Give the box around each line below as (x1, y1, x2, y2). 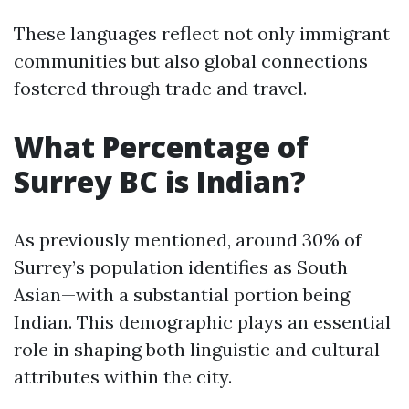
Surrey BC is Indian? (14, 162, 306, 201)
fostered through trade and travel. (14, 77, 307, 100)
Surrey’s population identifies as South (14, 256, 348, 278)
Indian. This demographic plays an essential (14, 310, 391, 333)
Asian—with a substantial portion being (14, 283, 350, 306)
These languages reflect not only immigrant (14, 22, 390, 45)
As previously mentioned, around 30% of (14, 228, 362, 251)
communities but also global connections (14, 49, 368, 72)
